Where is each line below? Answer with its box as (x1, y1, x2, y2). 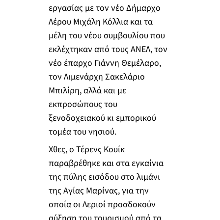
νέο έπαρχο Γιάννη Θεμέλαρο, (48, 57, 161, 70)
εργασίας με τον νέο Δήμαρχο (48, 2, 161, 15)
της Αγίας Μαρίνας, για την (48, 185, 149, 197)
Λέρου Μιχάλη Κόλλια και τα (48, 16, 153, 28)
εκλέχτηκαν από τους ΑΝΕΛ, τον (48, 43, 167, 56)
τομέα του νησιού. (48, 126, 116, 138)
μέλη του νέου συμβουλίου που (48, 29, 165, 42)
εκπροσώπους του (48, 98, 117, 111)
